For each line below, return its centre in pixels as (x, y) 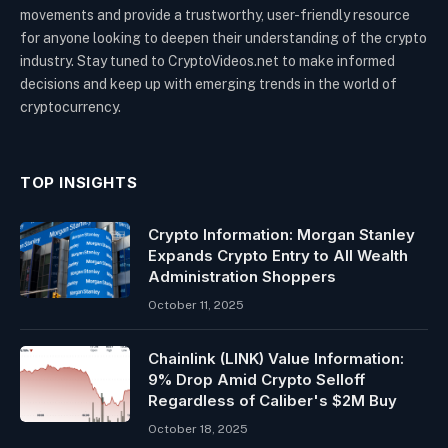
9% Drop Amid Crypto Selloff (256, 380)
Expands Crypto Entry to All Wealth (278, 256)
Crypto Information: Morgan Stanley (281, 235)
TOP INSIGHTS (79, 183)
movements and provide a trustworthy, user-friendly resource (215, 15)
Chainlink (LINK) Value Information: (276, 359)
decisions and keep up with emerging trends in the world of (208, 84)
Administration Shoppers (242, 277)
